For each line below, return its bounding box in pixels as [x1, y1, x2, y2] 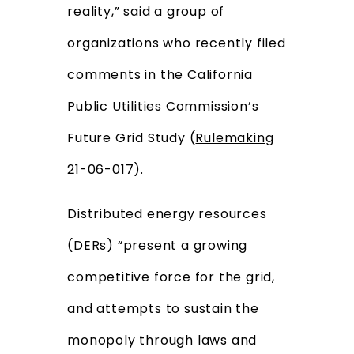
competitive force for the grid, [67, 268, 276, 287]
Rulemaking [195, 129, 274, 148]
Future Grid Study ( [67, 129, 196, 148]
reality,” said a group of [67, 2, 225, 21]
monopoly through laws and [67, 331, 258, 350]
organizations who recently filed [67, 34, 286, 53]
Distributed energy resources [67, 205, 267, 224]
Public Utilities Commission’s [67, 97, 259, 116]
